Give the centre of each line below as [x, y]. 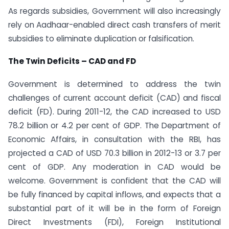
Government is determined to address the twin [114, 84]
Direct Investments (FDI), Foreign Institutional [114, 222]
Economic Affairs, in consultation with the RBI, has [114, 140]
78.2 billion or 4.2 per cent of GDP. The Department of [114, 126]
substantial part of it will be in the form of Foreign [114, 209]
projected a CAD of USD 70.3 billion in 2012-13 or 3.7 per [114, 153]
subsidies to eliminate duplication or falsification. [101, 38]
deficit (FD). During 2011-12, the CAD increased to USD [114, 112]
